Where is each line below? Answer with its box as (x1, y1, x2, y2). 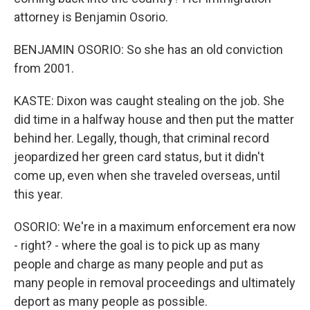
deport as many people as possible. (14, 294, 208, 309)
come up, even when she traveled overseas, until (14, 168, 280, 183)
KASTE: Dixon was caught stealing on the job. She (14, 93, 284, 108)
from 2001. (14, 61, 74, 75)
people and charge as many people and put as (14, 257, 264, 271)
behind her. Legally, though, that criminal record (14, 131, 269, 145)
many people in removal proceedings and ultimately (14, 275, 295, 290)
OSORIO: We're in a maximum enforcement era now (14, 219, 296, 234)
